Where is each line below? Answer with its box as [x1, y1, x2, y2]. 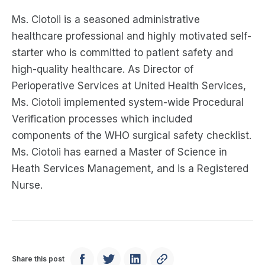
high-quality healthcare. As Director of [12, 63, 193, 75]
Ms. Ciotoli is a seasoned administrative [12, 14, 200, 25]
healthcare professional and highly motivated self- [12, 30, 251, 42]
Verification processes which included [12, 113, 192, 125]
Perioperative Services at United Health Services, [12, 80, 246, 92]
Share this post [12, 254, 64, 263]
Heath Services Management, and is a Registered [12, 163, 248, 174]
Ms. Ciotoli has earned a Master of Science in [12, 146, 227, 158]
